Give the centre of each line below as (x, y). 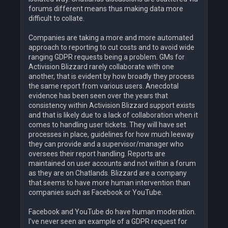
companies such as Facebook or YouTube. (96, 193)
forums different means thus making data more (106, 9)
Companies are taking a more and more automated (111, 38)
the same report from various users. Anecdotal (104, 86)
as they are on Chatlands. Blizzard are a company (108, 173)
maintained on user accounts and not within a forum (112, 164)
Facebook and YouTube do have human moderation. (112, 212)
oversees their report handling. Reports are (97, 154)
